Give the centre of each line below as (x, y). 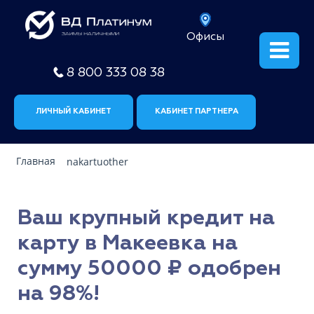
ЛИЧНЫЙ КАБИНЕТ (74, 111)
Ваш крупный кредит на (146, 218)
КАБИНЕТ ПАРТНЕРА (196, 111)
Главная (36, 161)
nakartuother (97, 162)
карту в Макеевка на (128, 243)
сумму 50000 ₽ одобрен (149, 268)
